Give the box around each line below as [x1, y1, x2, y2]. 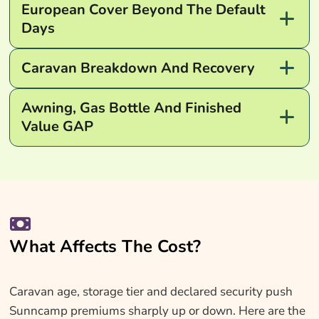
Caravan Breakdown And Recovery [21, 58, 255, 78]
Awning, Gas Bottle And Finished [21, 98, 241, 117]
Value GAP [21, 116, 93, 136]
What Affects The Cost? [9, 234, 201, 258]
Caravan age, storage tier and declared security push [9, 283, 293, 300]
